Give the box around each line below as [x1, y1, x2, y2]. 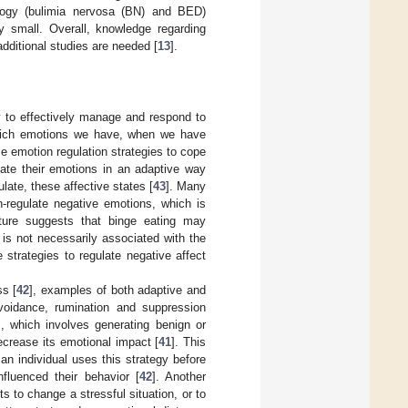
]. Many [165, 178, 207, 193]
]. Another [151, 369, 207, 383]
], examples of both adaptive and [29, 282, 207, 297]
